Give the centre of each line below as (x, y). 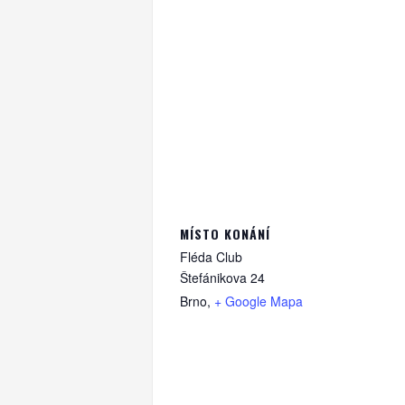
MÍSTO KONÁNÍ (225, 234)
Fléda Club (211, 257)
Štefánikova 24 (222, 278)
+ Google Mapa (259, 301)
